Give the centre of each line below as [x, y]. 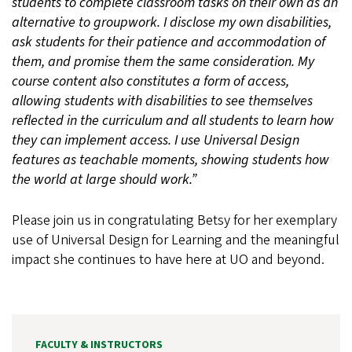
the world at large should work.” [104, 180]
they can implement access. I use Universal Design [156, 141]
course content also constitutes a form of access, [150, 82]
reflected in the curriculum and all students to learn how [173, 121]
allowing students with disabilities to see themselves [162, 101]
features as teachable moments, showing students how [170, 160]
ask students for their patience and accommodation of [169, 42]
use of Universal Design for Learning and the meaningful [176, 240]
